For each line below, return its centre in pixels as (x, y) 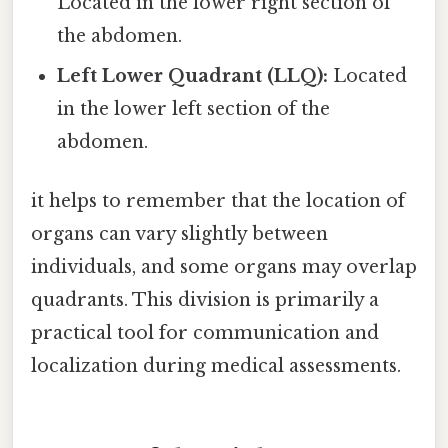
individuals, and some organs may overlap (224, 267)
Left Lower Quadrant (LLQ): (193, 76)
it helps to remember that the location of (218, 201)
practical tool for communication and (205, 333)
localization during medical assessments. (216, 366)
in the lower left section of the (194, 109)
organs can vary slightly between (179, 234)
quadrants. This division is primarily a (205, 300)
